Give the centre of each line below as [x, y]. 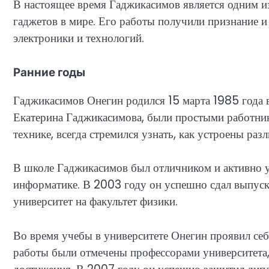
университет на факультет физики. [95, 202]
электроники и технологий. [79, 38]
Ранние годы [49, 72]
